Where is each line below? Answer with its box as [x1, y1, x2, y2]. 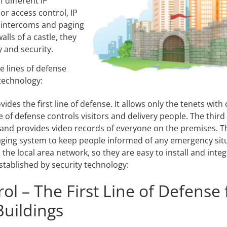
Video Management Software [61, 22, 160, 31]
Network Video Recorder [61, 35, 144, 45]
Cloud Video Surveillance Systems [61, 48, 176, 58]
